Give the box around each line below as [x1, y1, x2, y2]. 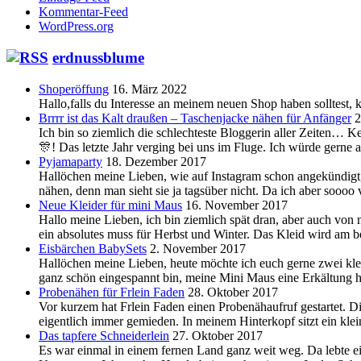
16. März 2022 [112, 81, 187, 96]
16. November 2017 [185, 197, 288, 212]
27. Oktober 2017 [172, 328, 263, 342]
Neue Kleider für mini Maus [39, 197, 182, 212]
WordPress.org [39, 19, 114, 34]
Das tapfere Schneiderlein [39, 328, 169, 342]
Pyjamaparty [39, 154, 102, 168]
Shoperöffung [39, 81, 109, 96]
